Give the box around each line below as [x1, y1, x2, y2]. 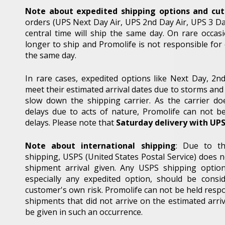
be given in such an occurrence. [25, 206, 143, 217]
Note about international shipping [25, 140, 176, 151]
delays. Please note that [25, 117, 116, 128]
